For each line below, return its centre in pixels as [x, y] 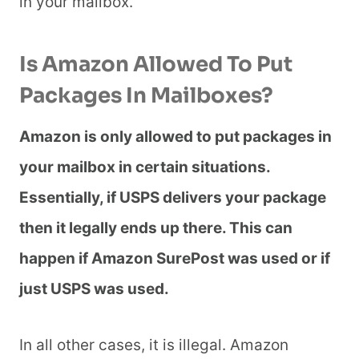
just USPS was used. [96, 289]
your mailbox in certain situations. [145, 167]
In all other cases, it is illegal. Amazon [154, 345]
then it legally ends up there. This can [156, 228]
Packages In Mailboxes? [146, 96]
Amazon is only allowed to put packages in [175, 137]
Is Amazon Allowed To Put [156, 65]
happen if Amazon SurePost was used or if [175, 259]
